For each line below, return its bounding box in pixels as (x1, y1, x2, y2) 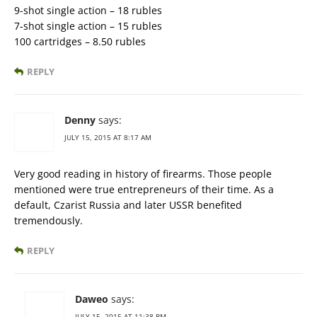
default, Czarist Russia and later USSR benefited (14, 198, 242, 212)
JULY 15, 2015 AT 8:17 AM (64, 132, 151, 143)
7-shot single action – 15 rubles (14, 19, 162, 33)
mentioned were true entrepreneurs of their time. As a (14, 183, 274, 197)
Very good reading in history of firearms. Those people (14, 167, 272, 181)
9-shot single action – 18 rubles (14, 4, 162, 18)
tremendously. (14, 214, 83, 228)
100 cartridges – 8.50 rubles (14, 35, 146, 49)
